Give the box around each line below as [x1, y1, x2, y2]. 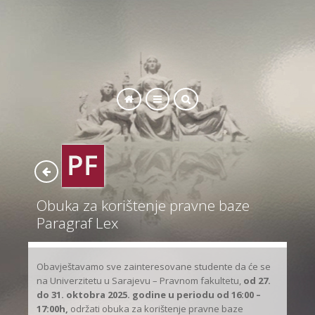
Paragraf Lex [37, 212, 119, 233]
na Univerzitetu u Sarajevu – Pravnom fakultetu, [37, 274, 244, 288]
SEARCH [51, 67, 83, 80]
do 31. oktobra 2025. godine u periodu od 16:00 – [37, 288, 262, 302]
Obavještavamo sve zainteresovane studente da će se [37, 260, 271, 274]
